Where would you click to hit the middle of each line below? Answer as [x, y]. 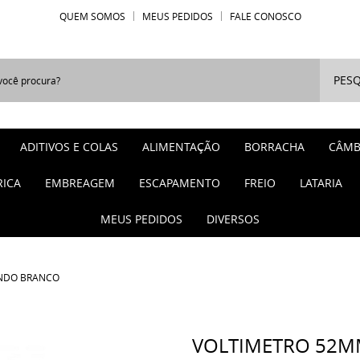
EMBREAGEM [80, 183]
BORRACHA [274, 147]
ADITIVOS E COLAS [69, 147]
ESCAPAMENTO [180, 183]
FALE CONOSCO [265, 16]
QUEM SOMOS [92, 16]
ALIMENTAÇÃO [181, 147]
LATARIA [321, 183]
